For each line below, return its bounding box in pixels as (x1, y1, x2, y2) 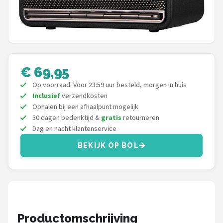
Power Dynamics (19, 51, 87, 60)
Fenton (19, 197, 48, 207)
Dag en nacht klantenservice (32, 124, 116, 133)
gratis (101, 113, 121, 122)
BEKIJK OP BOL (78, 141, 139, 150)
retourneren (121, 113, 159, 122)
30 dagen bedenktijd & (32, 113, 101, 122)
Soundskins (19, 75, 66, 85)
